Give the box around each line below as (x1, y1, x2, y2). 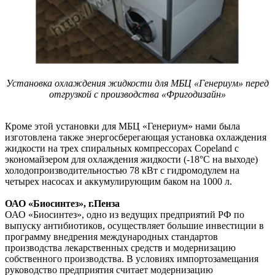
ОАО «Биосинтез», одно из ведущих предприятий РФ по (5, 209, 244, 220)
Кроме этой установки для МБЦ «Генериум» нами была (5, 121, 240, 132)
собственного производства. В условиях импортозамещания (5, 254, 258, 265)
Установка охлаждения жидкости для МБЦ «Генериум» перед (6, 78, 269, 89)
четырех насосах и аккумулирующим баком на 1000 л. (5, 176, 232, 187)
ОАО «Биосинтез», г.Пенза (5, 198, 120, 209)
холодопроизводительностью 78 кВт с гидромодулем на (5, 165, 239, 176)
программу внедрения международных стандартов (5, 231, 218, 242)
